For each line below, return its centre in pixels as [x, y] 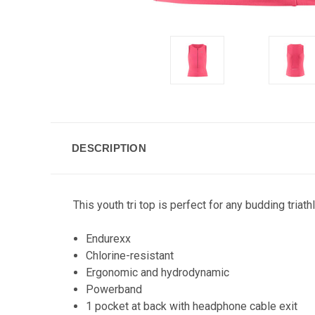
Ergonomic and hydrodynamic [159, 272]
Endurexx [110, 239]
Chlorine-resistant [131, 256]
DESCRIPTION [109, 148]
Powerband [114, 289]
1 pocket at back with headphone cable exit [192, 306]
